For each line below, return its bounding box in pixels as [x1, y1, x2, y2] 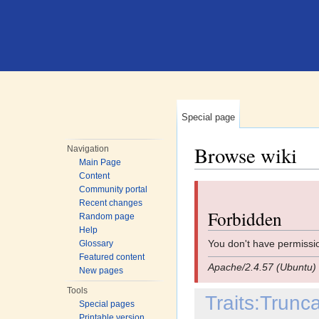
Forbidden [208, 206, 282, 231]
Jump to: [194, 169, 236, 181]
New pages [79, 266, 124, 276]
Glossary [79, 239, 114, 249]
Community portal [79, 184, 148, 194]
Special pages [79, 299, 135, 309]
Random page [79, 211, 135, 221]
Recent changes [79, 198, 143, 208]
